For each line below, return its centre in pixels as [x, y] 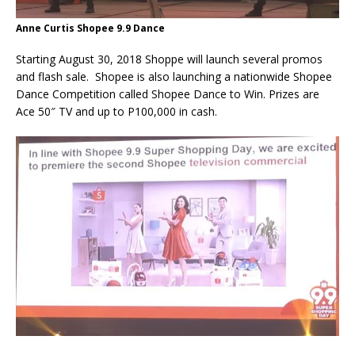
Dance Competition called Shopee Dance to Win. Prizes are [168, 94]
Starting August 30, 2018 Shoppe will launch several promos [169, 59]
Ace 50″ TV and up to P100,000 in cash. [116, 112]
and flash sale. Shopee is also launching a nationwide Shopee [174, 77]
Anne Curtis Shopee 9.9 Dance [90, 29]
